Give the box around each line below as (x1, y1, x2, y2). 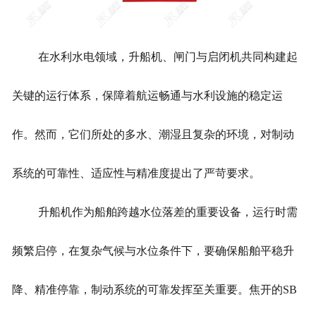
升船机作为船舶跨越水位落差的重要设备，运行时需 (37, 206, 298, 219)
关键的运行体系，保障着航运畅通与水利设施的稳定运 (11, 90, 283, 102)
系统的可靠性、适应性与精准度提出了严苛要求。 (11, 167, 260, 180)
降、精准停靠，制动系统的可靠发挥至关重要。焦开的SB (11, 284, 297, 296)
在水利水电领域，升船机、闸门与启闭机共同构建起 (37, 51, 298, 63)
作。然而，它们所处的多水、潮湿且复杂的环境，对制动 (11, 128, 294, 141)
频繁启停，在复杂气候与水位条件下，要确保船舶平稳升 (11, 245, 294, 257)
